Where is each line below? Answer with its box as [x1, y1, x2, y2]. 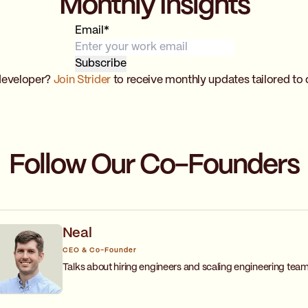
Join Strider [53, 75, 111, 86]
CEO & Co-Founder [62, 247, 137, 254]
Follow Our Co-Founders [9, 153, 299, 179]
